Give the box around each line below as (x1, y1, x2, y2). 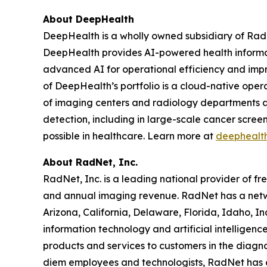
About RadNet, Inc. (43, 156, 141, 169)
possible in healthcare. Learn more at (43, 130, 216, 142)
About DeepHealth (43, 13, 134, 26)
